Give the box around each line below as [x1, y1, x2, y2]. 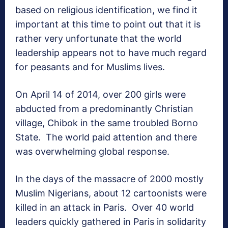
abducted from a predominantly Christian [15, 103, 193, 115]
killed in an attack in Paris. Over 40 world [15, 202, 194, 213]
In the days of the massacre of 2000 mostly [15, 174, 204, 185]
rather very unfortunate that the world [15, 33, 182, 44]
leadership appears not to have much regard [15, 47, 207, 59]
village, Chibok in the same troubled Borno [15, 118, 198, 129]
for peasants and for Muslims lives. [15, 62, 165, 73]
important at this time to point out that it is [15, 19, 201, 30]
